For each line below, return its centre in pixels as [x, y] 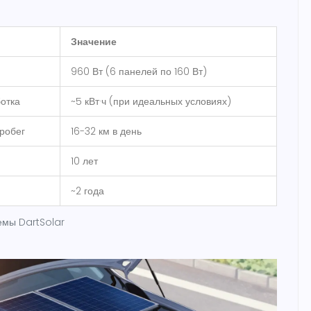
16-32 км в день [106, 131]
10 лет [84, 161]
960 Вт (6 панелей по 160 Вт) [139, 71]
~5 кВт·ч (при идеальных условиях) [151, 101]
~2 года [87, 191]
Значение [94, 41]
